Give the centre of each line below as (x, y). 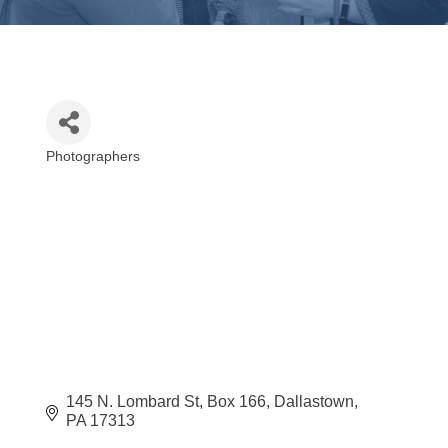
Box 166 (237, 401)
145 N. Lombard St (133, 401)
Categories (105, 175)
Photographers (93, 156)
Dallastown (314, 401)
